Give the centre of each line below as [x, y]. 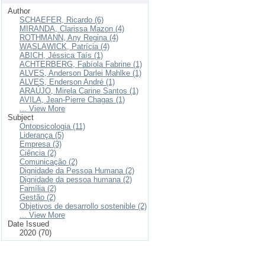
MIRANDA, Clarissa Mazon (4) [72, 29]
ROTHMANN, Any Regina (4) [69, 38]
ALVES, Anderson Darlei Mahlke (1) [80, 73]
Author [19, 11]
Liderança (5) [42, 135]
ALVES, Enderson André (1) [67, 82]
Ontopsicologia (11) [52, 126]
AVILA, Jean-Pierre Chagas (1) [72, 100]
